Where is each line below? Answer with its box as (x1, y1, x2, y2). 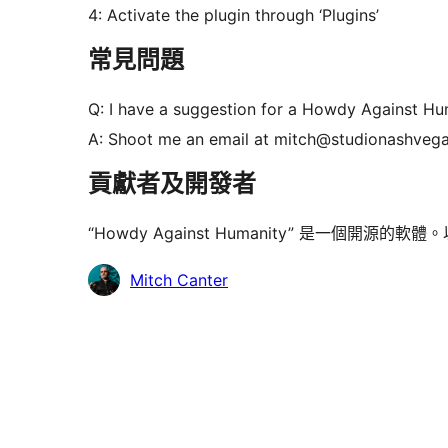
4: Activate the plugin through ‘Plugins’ (88, 5, 379, 26)
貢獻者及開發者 (88, 169, 256, 199)
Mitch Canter (130, 270, 228, 291)
